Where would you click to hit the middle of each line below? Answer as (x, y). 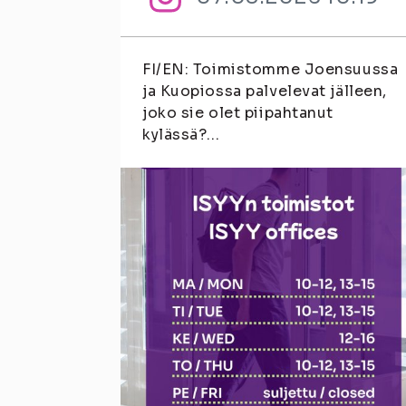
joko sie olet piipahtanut (238, 113)
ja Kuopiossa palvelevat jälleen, (265, 91)
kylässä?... (181, 135)
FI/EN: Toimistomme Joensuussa (271, 69)
